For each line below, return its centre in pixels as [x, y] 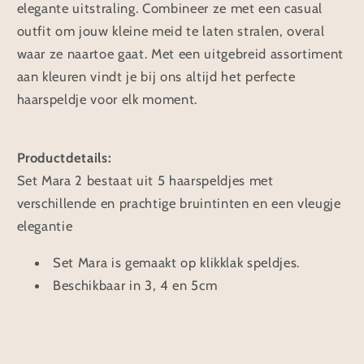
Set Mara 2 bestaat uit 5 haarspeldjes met [147, 181]
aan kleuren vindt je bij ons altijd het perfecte [156, 76]
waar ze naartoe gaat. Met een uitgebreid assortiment [180, 53]
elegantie [45, 226]
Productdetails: [64, 158]
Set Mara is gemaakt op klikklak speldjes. [177, 262]
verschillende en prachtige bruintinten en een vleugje [179, 204]
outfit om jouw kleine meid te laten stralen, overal [171, 30]
